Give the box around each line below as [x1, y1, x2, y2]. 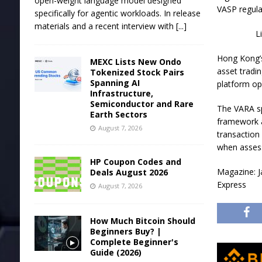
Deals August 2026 [89, 167, 168, 178]
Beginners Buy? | [89, 226, 161, 237]
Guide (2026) [89, 247, 142, 258]
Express [217, 179, 247, 191]
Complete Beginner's [89, 236, 178, 248]
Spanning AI [89, 77, 140, 89]
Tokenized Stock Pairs [89, 67, 184, 78]
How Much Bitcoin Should [89, 215, 195, 227]
